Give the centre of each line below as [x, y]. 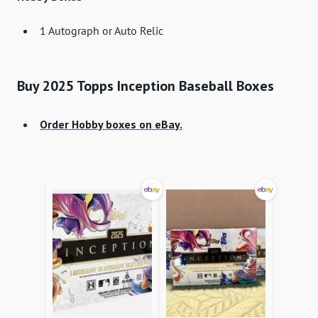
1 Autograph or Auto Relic [102, 31]
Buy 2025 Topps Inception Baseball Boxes [146, 86]
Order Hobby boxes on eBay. [111, 125]
